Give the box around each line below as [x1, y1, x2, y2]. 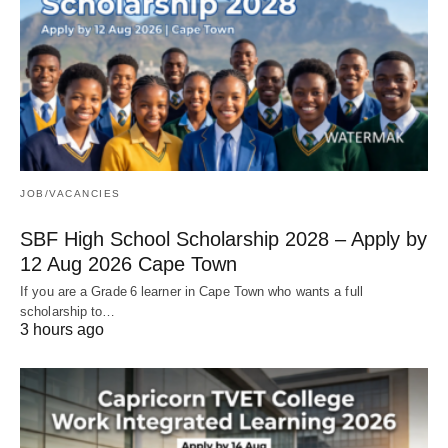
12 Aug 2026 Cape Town [20, 253, 237, 276]
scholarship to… [20, 304, 116, 320]
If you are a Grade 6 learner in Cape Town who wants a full [20, 284, 363, 300]
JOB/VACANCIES [20, 188, 121, 200]
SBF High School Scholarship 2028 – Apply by [20, 228, 427, 251]
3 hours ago [20, 321, 104, 339]
